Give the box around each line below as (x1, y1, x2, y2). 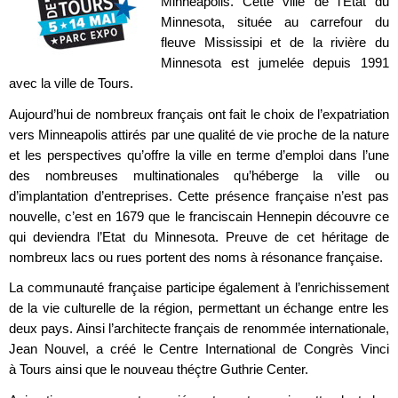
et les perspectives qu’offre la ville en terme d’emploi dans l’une (9, 147, 389, 163)
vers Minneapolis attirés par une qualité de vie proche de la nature (9, 126, 389, 142)
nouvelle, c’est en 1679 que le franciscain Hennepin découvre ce (9, 208, 389, 224)
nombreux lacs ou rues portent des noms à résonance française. (9, 249, 383, 265)
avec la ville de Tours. (9, 76, 133, 92)
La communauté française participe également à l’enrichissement (9, 280, 389, 296)
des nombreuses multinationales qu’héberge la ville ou (9, 167, 389, 183)
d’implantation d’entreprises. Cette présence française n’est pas (9, 187, 389, 203)
